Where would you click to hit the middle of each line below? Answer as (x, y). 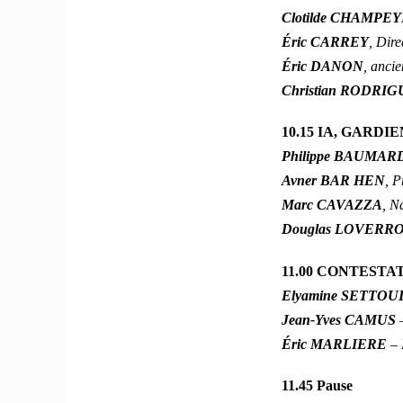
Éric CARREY (326, 41)
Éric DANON (323, 66)
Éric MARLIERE (336, 344)
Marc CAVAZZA (332, 205)
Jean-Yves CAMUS (341, 319)
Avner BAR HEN (334, 181)
